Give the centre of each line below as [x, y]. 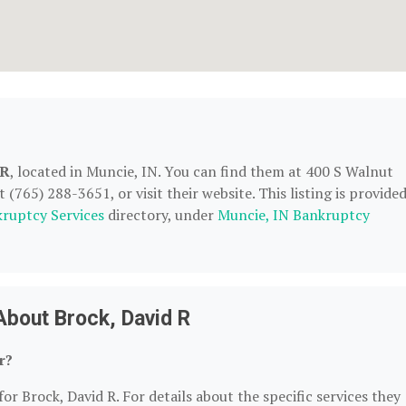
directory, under [161, 215]
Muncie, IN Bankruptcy [294, 215]
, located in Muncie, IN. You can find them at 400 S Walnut [202, 171]
